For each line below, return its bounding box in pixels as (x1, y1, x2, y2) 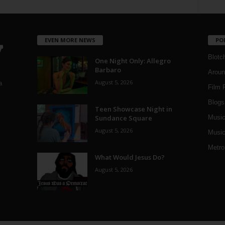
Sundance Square (94, 113, 152, 123)
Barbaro (94, 65, 121, 74)
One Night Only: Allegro (94, 56, 171, 65)
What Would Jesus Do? (94, 152, 165, 162)
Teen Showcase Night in (94, 104, 172, 114)
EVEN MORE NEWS (44, 36, 95, 44)
